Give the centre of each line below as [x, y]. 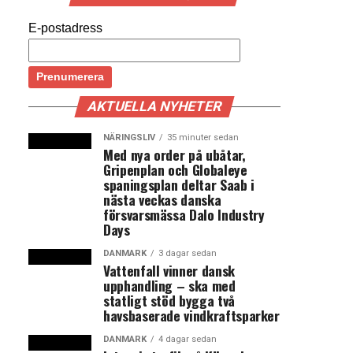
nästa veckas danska [162, 199]
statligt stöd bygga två [169, 300]
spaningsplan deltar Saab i [179, 184]
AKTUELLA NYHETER [154, 106]
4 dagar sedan [188, 339]
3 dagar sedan [188, 253]
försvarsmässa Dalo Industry [184, 214]
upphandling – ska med [169, 285]
